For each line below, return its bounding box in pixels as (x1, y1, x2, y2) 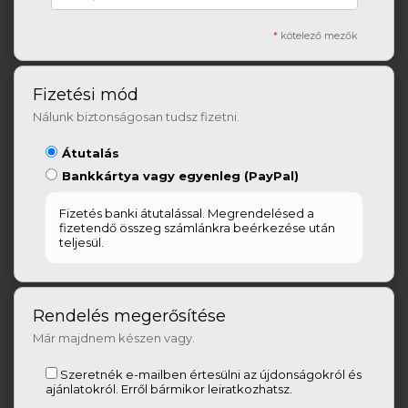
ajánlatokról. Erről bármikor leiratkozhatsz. (46, 382, 293, 396)
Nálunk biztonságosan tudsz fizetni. (33, 109, 240, 124)
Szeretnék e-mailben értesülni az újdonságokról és (60, 367, 362, 382)
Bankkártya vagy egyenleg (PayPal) (62, 168, 300, 183)
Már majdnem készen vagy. (33, 331, 195, 345)
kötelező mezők (280, 29, 358, 42)
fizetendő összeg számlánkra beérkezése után (59, 220, 336, 235)
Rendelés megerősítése (33, 306, 226, 326)
